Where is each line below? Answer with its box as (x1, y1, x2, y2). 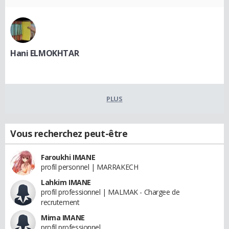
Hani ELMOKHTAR (10, 48, 79, 59)
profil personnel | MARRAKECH (41, 162, 139, 172)
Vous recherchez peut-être (10, 127, 128, 140)
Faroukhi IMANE (41, 152, 96, 163)
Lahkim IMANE (41, 177, 91, 188)
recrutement (41, 197, 80, 208)
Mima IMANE (41, 213, 85, 223)
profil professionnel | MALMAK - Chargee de (41, 187, 180, 197)
